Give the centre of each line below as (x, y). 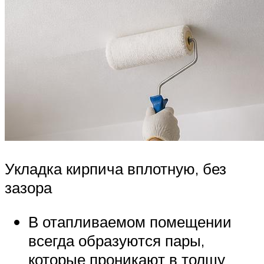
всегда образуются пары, (116, 240)
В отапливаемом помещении (130, 221)
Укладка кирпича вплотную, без (115, 169)
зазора (28, 188)
